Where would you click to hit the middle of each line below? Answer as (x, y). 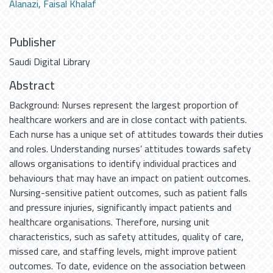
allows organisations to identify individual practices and (123, 163)
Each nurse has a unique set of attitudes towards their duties (136, 134)
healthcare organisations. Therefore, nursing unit (109, 222)
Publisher (33, 42)
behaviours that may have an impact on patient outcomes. (130, 178)
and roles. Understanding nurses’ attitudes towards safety (130, 149)
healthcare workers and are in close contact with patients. (128, 119)
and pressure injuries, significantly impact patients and (120, 207)
